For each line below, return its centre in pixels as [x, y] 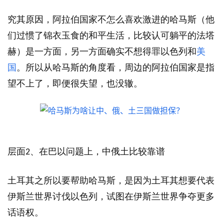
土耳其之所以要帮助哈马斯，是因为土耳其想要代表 [111, 181]
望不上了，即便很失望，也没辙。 [75, 84]
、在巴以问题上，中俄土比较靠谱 [97, 152]
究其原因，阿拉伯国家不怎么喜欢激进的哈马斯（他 [111, 20]
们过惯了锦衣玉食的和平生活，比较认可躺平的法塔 [111, 36]
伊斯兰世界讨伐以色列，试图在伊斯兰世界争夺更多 [111, 197]
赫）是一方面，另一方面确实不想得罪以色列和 [102, 52]
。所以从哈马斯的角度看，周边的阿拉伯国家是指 [115, 68]
